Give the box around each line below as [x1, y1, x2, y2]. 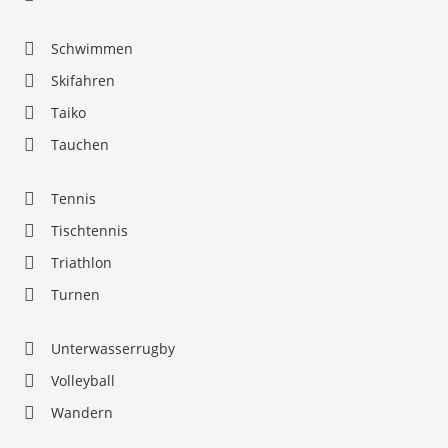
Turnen [51, 284, 100, 304]
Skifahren [51, 70, 115, 90]
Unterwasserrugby [51, 338, 175, 358]
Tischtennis [51, 220, 128, 240]
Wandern [51, 402, 113, 422]
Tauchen [51, 134, 109, 154]
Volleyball [51, 370, 115, 390]
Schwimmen [51, 38, 133, 58]
